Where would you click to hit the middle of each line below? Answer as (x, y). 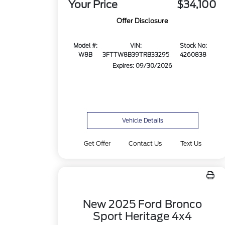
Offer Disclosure (143, 21)
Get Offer (97, 143)
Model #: (85, 46)
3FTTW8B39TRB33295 (136, 55)
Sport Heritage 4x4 (143, 216)
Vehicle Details (142, 121)
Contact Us (145, 143)
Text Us (191, 143)
